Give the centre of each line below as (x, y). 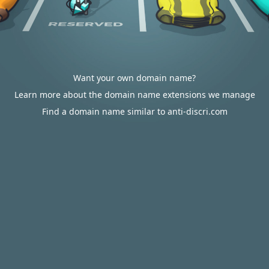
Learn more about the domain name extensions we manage (134, 95)
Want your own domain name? (134, 78)
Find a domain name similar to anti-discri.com (134, 111)
